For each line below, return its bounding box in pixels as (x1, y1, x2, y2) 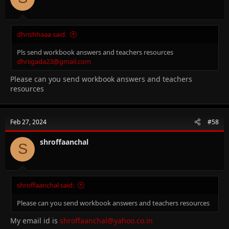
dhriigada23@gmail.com (17, 56, 91, 66)
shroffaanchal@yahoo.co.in (60, 215, 153, 225)
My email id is (10, 215, 60, 225)
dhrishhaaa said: (17, 29, 66, 39)
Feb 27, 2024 (10, 117, 47, 126)
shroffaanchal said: (17, 180, 74, 190)
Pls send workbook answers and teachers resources (17, 47, 173, 57)
